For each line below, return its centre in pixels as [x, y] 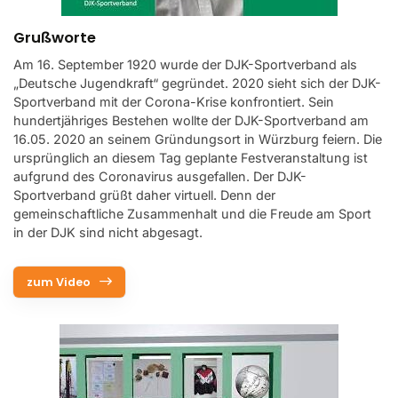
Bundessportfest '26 [84, 44]
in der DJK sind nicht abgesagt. [108, 232]
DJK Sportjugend [73, 94]
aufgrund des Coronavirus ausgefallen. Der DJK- [160, 176]
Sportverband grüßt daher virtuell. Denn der [144, 195]
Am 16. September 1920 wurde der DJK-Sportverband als [185, 64]
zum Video [59, 282]
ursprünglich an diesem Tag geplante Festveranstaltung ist [191, 157]
